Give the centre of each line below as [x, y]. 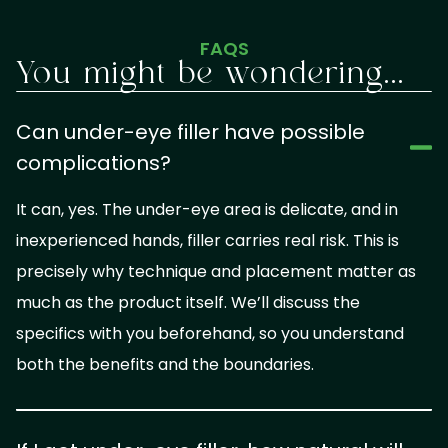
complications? [93, 162]
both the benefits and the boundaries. [165, 364]
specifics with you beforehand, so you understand [210, 333]
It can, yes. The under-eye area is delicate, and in [207, 209]
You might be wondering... [210, 74]
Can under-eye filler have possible [190, 131]
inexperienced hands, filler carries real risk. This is [207, 240]
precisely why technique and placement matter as [216, 271]
